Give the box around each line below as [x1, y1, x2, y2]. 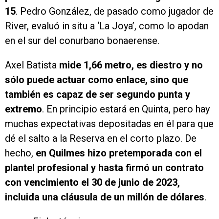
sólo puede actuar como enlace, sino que [5, 74, 188, 86]
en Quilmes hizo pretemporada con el [36, 147, 202, 159]
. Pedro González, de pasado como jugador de [16, 5, 214, 18]
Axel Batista [5, 59, 59, 71]
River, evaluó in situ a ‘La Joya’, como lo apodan [5, 20, 209, 32]
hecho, [5, 147, 36, 159]
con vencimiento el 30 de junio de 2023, [5, 176, 180, 189]
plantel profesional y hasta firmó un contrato [5, 162, 204, 174]
